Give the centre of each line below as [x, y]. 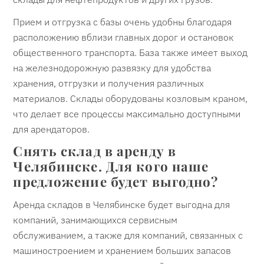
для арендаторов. [52, 129]
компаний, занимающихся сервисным [95, 220]
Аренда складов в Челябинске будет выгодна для [122, 205]
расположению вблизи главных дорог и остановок [124, 37]
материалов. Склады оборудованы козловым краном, [131, 98]
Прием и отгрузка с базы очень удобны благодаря [123, 22]
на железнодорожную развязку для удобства [112, 67]
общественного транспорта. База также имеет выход [131, 52]
